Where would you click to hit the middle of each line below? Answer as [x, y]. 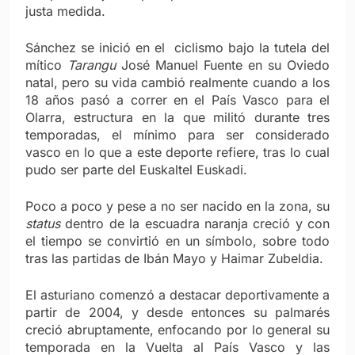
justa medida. [65, 11]
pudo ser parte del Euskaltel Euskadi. [136, 169]
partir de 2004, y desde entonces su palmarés [177, 312]
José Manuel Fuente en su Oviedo [223, 65]
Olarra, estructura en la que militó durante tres [177, 117]
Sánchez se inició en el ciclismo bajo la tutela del [177, 47]
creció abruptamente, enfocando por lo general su [177, 329]
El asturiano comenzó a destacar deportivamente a [177, 294]
